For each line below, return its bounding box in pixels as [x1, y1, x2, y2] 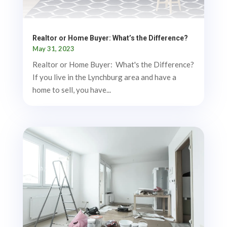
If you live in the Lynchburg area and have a [32, 72, 176, 82]
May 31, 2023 [32, 45, 74, 53]
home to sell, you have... [32, 85, 111, 95]
